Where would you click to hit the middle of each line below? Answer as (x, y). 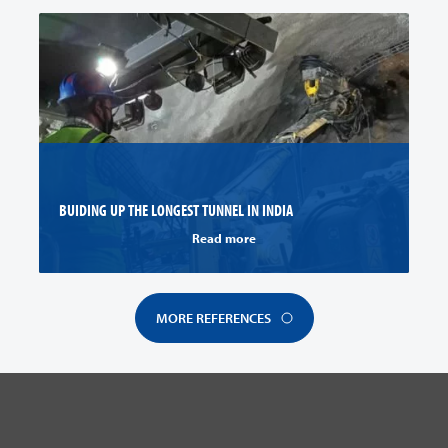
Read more (224, 238)
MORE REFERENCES (213, 318)
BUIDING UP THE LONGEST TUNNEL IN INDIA (176, 210)
